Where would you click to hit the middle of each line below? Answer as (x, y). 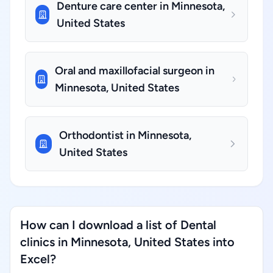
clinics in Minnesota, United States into (127, 242)
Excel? (38, 259)
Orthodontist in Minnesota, (125, 135)
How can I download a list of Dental (118, 225)
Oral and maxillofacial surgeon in (134, 71)
